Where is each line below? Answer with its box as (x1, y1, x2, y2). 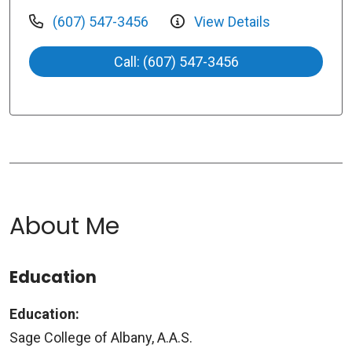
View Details (191, 13, 270, 31)
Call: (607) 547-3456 (113, 53, 239, 71)
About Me (9, 210, 119, 244)
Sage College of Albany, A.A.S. (9, 329, 192, 346)
